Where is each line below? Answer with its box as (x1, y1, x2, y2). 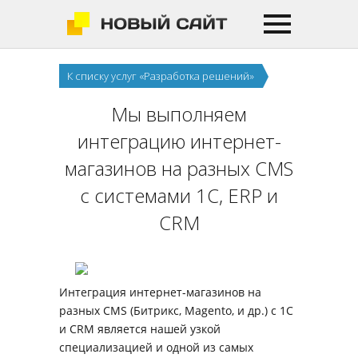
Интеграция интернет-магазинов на (59, 284, 261, 300)
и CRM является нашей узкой (59, 321, 221, 336)
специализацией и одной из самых (59, 340, 253, 355)
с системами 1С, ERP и (80, 182, 278, 209)
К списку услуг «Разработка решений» (67, 69, 254, 83)
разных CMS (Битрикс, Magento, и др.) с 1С (59, 303, 293, 318)
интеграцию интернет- (77, 128, 281, 154)
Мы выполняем (111, 101, 247, 127)
